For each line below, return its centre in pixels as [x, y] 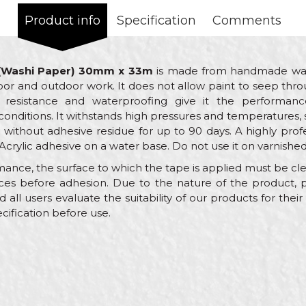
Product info [62, 20]
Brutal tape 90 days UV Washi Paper [144, 258]
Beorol [68, 284]
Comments [247, 20]
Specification [156, 20]
